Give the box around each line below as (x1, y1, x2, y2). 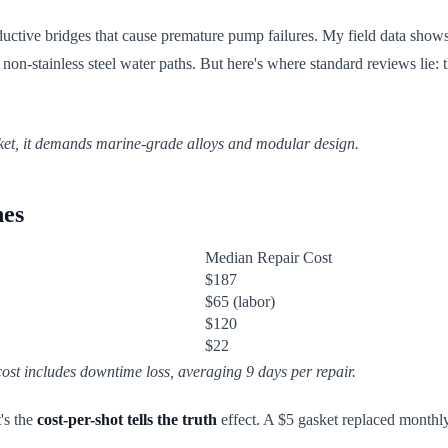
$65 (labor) (205, 292, 275, 310)
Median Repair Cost (205, 248, 332, 266)
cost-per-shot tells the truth (37, 410, 217, 428)
